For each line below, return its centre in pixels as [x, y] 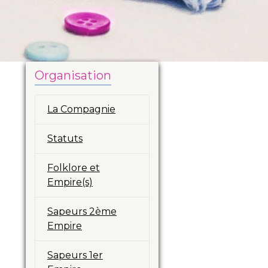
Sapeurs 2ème [82, 211]
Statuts [65, 138]
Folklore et [74, 167]
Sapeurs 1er [75, 255]
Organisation [73, 75]
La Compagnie [81, 109]
